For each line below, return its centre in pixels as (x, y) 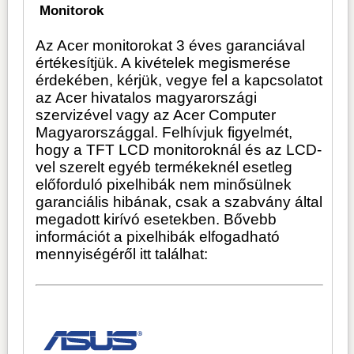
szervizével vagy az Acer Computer (156, 115)
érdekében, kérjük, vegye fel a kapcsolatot (179, 80)
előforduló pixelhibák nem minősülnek (164, 184)
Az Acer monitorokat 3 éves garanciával (171, 45)
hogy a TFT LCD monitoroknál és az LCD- (179, 149)
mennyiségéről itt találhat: (122, 254)
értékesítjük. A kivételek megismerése (164, 62)
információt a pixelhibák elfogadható (158, 236)
